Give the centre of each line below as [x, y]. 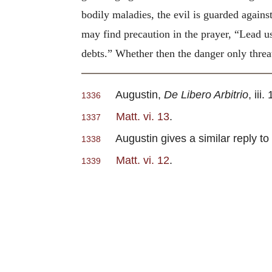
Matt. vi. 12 [143, 160]
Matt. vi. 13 [143, 117]
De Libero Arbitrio [206, 95]
